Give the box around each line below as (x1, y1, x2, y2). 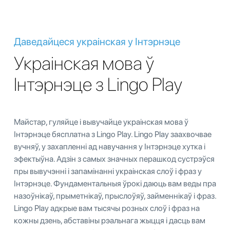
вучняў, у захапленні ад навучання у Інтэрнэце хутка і (14, 141, 205, 151)
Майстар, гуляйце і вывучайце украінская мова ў (14, 117, 188, 127)
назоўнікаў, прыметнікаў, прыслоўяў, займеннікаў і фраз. (14, 190, 216, 201)
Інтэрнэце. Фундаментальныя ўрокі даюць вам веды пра (14, 178, 216, 188)
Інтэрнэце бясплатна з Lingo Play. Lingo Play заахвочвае (14, 129, 212, 139)
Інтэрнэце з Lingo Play (14, 73, 182, 95)
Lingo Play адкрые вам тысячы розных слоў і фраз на (14, 203, 200, 213)
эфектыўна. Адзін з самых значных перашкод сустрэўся (14, 154, 215, 164)
